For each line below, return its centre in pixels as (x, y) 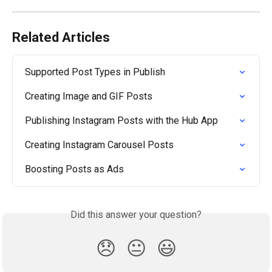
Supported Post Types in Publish (95, 72)
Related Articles (61, 38)
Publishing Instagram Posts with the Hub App (121, 121)
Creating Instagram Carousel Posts (99, 145)
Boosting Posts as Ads (74, 169)
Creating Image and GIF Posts (89, 97)
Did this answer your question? (136, 215)
